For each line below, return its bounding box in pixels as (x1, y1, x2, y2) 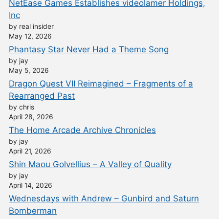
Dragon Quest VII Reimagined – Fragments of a (9, 79, 193, 89)
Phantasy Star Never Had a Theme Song (9, 44, 169, 55)
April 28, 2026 (9, 113, 53, 121)
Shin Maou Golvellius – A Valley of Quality (9, 159, 172, 170)
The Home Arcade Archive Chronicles (9, 125, 156, 135)
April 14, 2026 (9, 181, 52, 190)
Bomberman (9, 206, 57, 216)
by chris (9, 103, 34, 111)
